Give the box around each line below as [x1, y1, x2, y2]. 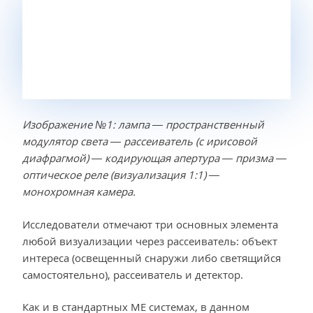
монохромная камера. [22, 184, 136, 199]
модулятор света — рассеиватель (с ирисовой [22, 134, 257, 149]
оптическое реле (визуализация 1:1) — [22, 168, 219, 182]
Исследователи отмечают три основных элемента [22, 217, 278, 231]
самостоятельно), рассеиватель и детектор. [22, 267, 243, 282]
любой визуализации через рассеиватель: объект [22, 233, 277, 248]
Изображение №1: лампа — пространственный [22, 117, 264, 132]
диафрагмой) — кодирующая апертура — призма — [22, 151, 286, 166]
